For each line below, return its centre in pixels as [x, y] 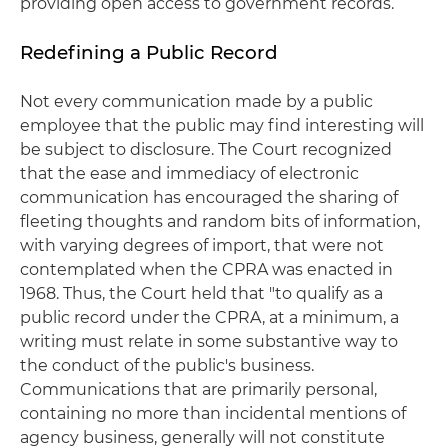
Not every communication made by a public [196, 101]
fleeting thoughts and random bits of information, [220, 221]
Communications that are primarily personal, [198, 389]
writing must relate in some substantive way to [209, 341]
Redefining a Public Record [149, 52]
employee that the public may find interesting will [222, 125]
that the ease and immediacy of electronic [189, 173]
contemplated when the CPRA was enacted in [206, 269]
